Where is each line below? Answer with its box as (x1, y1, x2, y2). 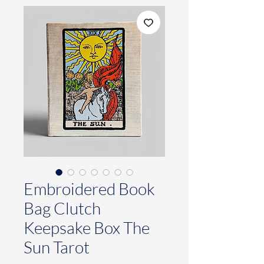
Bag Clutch (24, 197, 101, 218)
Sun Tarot (24, 236, 90, 257)
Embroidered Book (24, 178, 155, 199)
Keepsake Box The (24, 217, 150, 237)
